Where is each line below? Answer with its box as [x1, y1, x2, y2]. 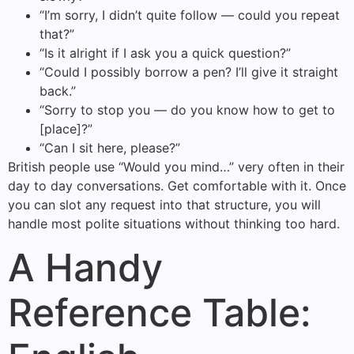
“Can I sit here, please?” [40, 140, 180, 156]
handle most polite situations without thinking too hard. [8, 216, 340, 232]
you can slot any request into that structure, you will [8, 197, 321, 213]
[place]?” [40, 121, 92, 137]
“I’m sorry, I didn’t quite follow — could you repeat [40, 7, 340, 24]
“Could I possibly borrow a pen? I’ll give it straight [40, 64, 338, 81]
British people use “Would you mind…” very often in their [8, 159, 345, 175]
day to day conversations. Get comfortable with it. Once [8, 178, 346, 194]
